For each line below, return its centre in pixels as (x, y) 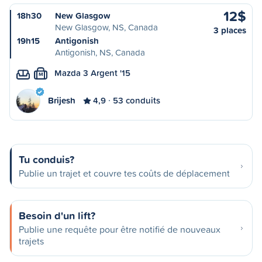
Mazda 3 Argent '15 (92, 73)
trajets (31, 241)
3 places (230, 30)
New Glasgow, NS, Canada (106, 27)
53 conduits (137, 100)
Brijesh (62, 100)
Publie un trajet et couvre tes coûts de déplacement (124, 173)
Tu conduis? (46, 159)
